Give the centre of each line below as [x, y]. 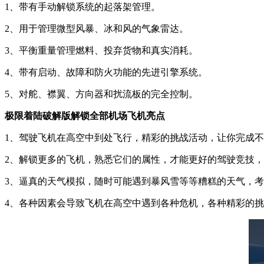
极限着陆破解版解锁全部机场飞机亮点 [85, 116]
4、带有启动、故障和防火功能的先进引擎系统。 [106, 72]
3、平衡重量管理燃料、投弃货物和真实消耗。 [101, 50]
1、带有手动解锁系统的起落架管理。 [82, 7]
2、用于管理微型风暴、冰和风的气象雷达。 [97, 29]
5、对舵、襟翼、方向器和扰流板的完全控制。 [101, 94]
